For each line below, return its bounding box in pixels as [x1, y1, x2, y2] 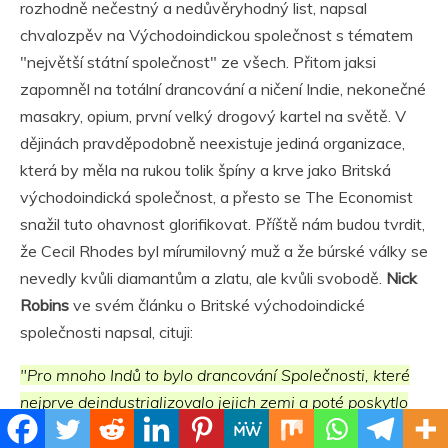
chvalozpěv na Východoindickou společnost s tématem [20, 25, 413, 46]
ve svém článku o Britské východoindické [69, 295, 365, 316]
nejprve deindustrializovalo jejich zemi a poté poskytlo [20, 392, 408, 413]
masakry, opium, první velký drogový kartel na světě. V [20, 106, 406, 127]
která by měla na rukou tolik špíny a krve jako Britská [20, 160, 391, 181]
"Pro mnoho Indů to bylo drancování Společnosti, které [20, 365, 410, 386]
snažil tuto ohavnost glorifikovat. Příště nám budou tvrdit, [20, 214, 425, 235]
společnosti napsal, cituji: [20, 322, 193, 343]
